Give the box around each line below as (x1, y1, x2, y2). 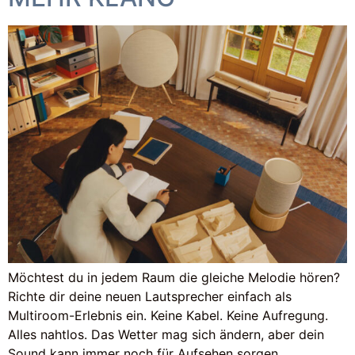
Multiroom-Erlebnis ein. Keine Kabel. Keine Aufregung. (8, 307, 328, 324)
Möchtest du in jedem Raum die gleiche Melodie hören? (8, 269, 340, 286)
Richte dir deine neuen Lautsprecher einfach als (8, 288, 292, 305)
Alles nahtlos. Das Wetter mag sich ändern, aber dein (8, 326, 324, 343)
